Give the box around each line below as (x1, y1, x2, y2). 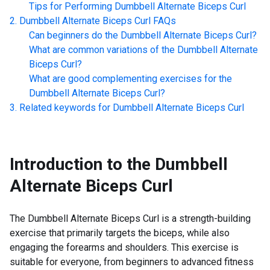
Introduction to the (10, 154, 151, 174)
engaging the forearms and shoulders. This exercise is (10, 242, 239, 253)
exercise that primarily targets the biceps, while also (10, 227, 230, 239)
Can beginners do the (29, 30, 118, 41)
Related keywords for (19, 102, 110, 113)
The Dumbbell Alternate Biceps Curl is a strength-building (10, 213, 251, 224)
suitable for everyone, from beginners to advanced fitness (10, 256, 254, 268)
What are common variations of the (29, 44, 175, 55)
